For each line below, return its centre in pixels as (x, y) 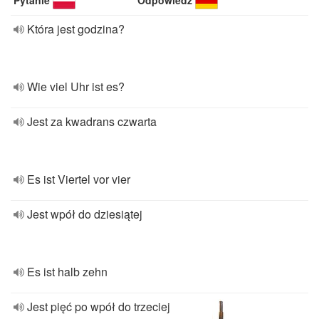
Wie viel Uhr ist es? (76, 87)
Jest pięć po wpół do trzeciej (99, 307)
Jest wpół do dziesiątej (85, 214)
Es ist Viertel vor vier (79, 179)
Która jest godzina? (76, 29)
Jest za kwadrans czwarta (92, 121)
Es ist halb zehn (67, 272)
